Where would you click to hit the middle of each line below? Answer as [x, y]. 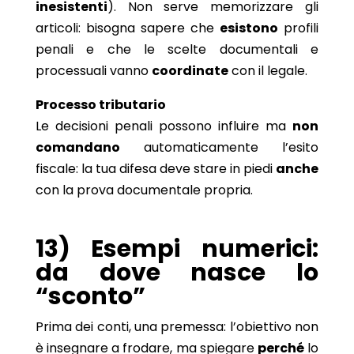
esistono [249, 28]
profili [299, 28]
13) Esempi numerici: [177, 249]
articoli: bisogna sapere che [128, 28]
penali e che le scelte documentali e [177, 49]
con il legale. [267, 70]
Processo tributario [100, 104]
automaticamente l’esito [219, 147]
